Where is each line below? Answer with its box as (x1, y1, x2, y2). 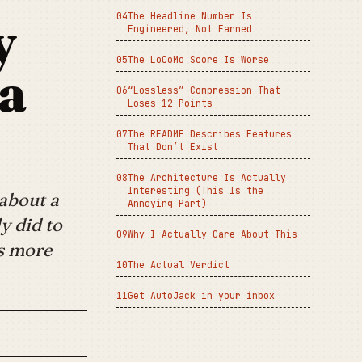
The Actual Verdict (128, 259, 229, 271)
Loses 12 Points (128, 97, 213, 109)
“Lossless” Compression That (128, 84, 280, 96)
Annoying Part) (128, 197, 207, 209)
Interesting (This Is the (128, 184, 263, 196)
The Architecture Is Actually (128, 171, 286, 183)
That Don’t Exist (128, 141, 218, 153)
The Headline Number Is (128, 10, 252, 22)
